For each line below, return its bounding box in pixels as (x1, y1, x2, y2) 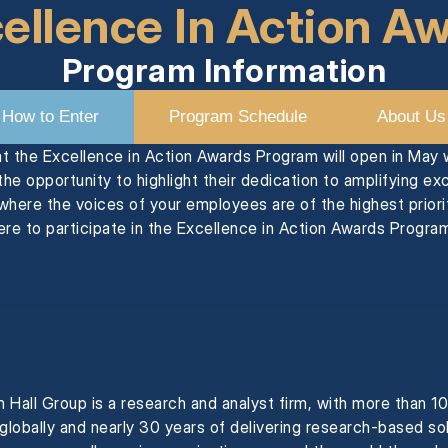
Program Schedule (169, 107, 307, 126)
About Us (377, 107, 446, 126)
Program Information (61, 51, 387, 90)
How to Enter (2, 107, 99, 126)
